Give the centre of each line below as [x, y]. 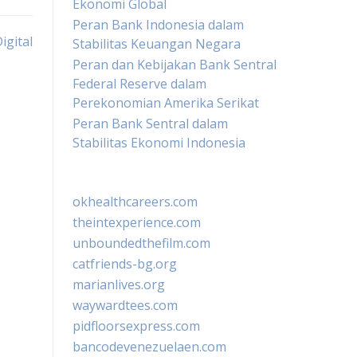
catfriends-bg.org [125, 264]
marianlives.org [119, 284]
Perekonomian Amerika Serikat [166, 103]
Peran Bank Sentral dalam [150, 124]
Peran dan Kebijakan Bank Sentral [175, 65]
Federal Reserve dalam [139, 84]
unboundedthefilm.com [141, 243]
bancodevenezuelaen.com [149, 347]
